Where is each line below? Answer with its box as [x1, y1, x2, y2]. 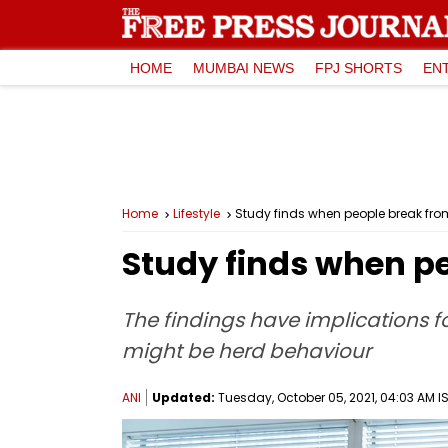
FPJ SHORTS [315, 59, 402, 76]
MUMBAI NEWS [193, 59, 294, 76]
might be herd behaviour [122, 337, 371, 365]
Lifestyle [173, 205, 220, 222]
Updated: [152, 389, 215, 406]
